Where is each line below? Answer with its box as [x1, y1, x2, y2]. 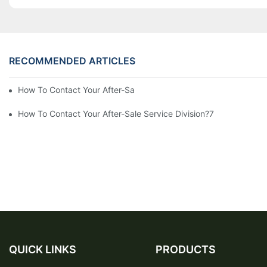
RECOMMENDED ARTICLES [9, 54, 135, 67]
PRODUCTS [155, 243, 216, 256]
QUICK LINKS [9, 243, 76, 256]
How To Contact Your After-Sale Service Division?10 [18, 84, 219, 95]
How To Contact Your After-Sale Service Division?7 [18, 108, 214, 119]
